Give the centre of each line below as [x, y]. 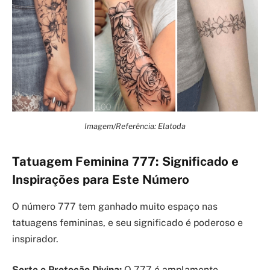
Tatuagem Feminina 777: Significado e [125, 162]
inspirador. [35, 239]
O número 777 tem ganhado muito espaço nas [115, 206]
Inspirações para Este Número [101, 180]
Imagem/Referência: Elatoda [135, 126]
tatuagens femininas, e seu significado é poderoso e [127, 222]
